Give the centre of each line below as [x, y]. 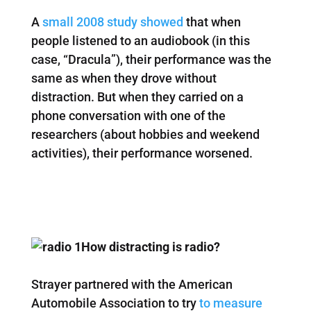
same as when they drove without [124, 78]
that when [213, 22]
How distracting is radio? [150, 247]
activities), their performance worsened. [142, 153]
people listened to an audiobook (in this [140, 41]
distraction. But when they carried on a [137, 97]
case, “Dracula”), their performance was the [151, 60]
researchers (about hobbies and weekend [145, 135]
